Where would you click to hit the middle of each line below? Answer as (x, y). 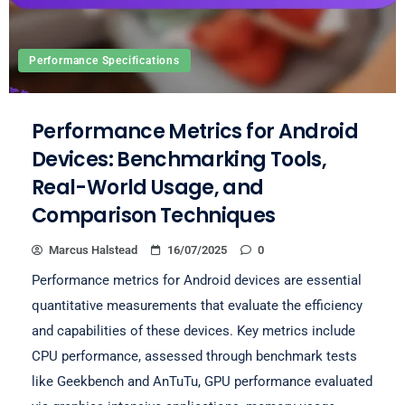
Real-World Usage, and (148, 187)
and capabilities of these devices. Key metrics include (193, 330)
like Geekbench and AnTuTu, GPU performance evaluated (202, 381)
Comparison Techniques (154, 215)
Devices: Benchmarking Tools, (179, 159)
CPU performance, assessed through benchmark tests (194, 356)
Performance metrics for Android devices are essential (197, 280)
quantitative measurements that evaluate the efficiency (197, 305)
